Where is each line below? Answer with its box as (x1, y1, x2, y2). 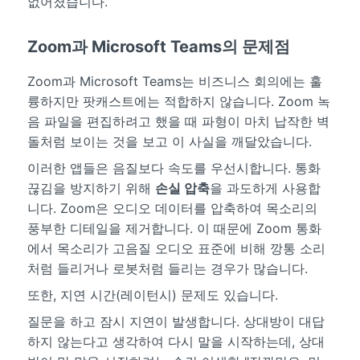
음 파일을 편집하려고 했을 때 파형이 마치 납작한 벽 (27, 112, 329, 129)
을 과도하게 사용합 (209, 179, 321, 196)
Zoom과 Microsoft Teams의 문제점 (27, 36, 290, 56)
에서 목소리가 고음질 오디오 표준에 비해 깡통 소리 (27, 239, 325, 256)
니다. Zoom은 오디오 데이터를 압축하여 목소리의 (27, 199, 317, 216)
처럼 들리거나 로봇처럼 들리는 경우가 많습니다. (27, 260, 308, 276)
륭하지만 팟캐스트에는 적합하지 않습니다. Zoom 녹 (27, 92, 330, 109)
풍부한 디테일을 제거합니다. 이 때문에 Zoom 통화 (27, 219, 321, 236)
